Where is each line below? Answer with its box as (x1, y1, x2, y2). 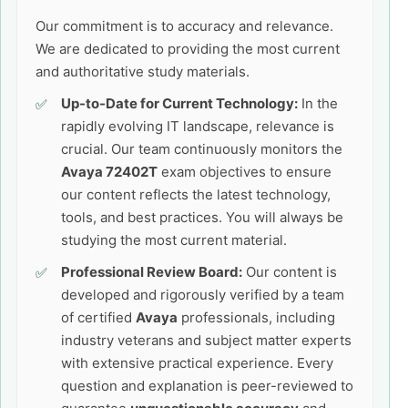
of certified (61, 309, 136, 326)
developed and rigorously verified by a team (61, 286, 344, 303)
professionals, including (178, 309, 335, 326)
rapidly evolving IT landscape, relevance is (61, 117, 334, 135)
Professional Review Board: (61, 263, 242, 280)
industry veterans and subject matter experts (61, 331, 352, 349)
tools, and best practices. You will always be (61, 209, 343, 226)
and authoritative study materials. (36, 63, 250, 80)
